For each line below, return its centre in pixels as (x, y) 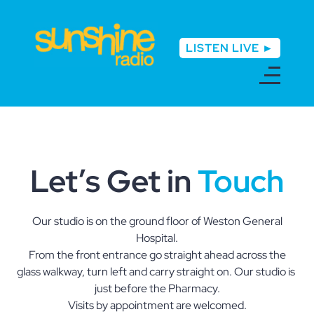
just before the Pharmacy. (157, 288)
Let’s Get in (114, 180)
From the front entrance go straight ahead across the (157, 254)
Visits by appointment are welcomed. (157, 305)
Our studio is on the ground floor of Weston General (157, 221)
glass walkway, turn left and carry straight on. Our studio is (157, 271)
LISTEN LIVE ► (230, 48)
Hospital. (157, 238)
